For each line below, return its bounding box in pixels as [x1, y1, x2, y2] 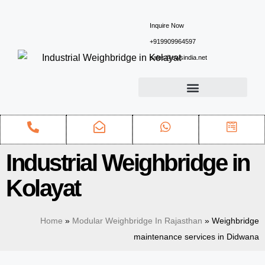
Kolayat [6, 175, 80, 201]
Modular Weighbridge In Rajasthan [72, 216, 202, 225]
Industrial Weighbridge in [6, 150, 250, 176]
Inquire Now [149, 22, 184, 29]
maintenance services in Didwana [134, 232, 259, 241]
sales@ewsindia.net [149, 54, 207, 61]
